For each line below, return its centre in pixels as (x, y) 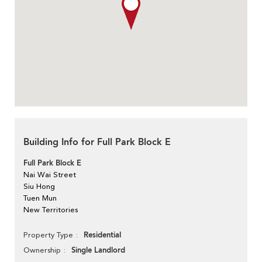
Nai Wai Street (50, 174)
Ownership (42, 250)
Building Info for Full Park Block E (97, 142)
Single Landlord (98, 250)
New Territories (51, 209)
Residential (102, 235)
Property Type (48, 235)
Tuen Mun (40, 198)
